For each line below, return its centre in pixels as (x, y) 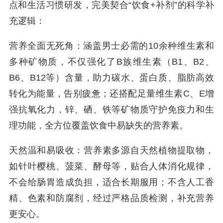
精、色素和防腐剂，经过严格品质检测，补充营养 (111, 198)
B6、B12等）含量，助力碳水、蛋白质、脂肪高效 (111, 78)
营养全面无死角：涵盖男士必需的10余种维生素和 (111, 46)
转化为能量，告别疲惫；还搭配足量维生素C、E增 (111, 94)
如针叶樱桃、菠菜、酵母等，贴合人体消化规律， (111, 166)
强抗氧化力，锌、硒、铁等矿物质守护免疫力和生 (111, 110)
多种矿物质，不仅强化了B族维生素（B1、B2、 (111, 62)
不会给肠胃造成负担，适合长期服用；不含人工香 (111, 182)
